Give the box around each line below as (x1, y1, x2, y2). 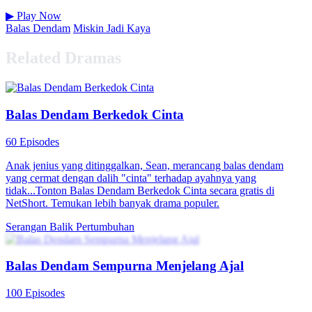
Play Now (14, 10, 61, 22)
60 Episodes (6, 135, 59, 148)
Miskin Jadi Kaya (73, 22, 150, 35)
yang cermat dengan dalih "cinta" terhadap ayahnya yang (6, 171, 256, 184)
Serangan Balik (6, 220, 76, 233)
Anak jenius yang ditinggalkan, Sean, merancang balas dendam (6, 159, 283, 171)
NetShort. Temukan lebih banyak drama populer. (6, 196, 219, 209)
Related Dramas (6, 49, 121, 68)
